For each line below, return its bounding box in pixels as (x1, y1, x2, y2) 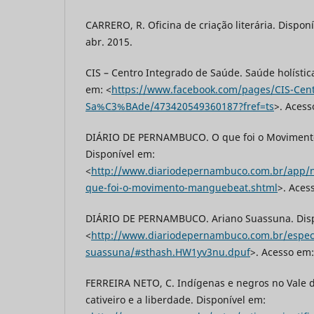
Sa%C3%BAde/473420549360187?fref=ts (86, 99, 274, 113)
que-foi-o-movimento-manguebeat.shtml (86, 180, 278, 194)
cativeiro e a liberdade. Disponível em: (86, 293, 266, 307)
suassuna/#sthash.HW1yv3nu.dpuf (86, 245, 250, 259)
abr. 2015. (86, 34, 132, 48)
